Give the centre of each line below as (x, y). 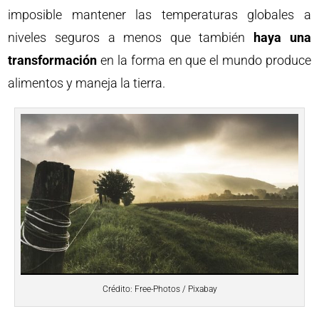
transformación (53, 60)
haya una (282, 37)
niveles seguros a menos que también (131, 37)
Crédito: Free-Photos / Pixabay (159, 289)
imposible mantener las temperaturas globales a (159, 15)
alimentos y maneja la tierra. (87, 83)
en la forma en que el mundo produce (204, 60)
